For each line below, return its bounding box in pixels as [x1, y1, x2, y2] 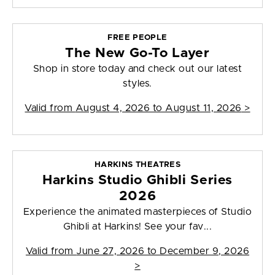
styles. [123, 79, 152, 89]
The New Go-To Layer [65, 47, 210, 60]
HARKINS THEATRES [94, 161, 181, 169]
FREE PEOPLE [107, 34, 168, 42]
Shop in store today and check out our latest [33, 64, 242, 74]
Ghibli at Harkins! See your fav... [63, 222, 212, 232]
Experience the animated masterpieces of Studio [23, 207, 252, 217]
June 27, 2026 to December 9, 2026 [76, 246, 250, 257]
